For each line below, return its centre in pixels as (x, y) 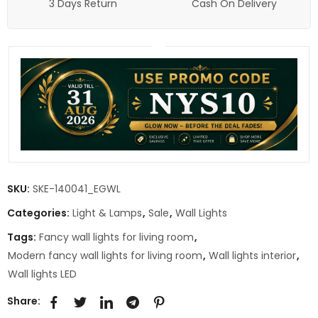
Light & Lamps (107, 213)
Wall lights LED (42, 274)
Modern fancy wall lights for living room (105, 255)
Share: (24, 301)
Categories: (39, 213)
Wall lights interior (252, 255)
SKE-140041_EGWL (77, 188)
